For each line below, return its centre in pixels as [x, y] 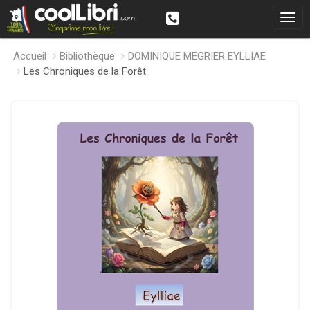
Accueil [30, 56]
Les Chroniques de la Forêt [85, 71]
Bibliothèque [87, 56]
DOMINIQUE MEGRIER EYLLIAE [197, 56]
